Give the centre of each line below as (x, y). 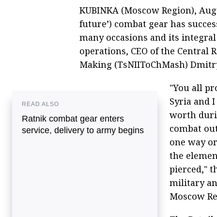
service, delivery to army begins (83, 130)
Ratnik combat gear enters (73, 118)
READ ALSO (40, 104)
